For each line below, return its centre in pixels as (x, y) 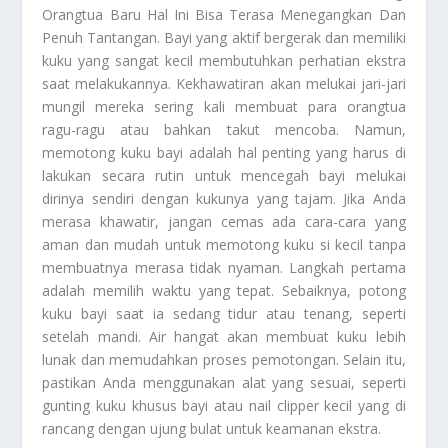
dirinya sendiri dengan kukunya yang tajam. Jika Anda (224, 199)
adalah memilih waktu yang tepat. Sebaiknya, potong (224, 291)
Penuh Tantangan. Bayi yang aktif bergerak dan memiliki (224, 38)
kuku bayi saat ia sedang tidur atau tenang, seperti (224, 314)
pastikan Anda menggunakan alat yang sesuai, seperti (224, 383)
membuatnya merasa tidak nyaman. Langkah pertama (224, 268)
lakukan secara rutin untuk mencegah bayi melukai (224, 176)
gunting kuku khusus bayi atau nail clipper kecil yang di (224, 406)
